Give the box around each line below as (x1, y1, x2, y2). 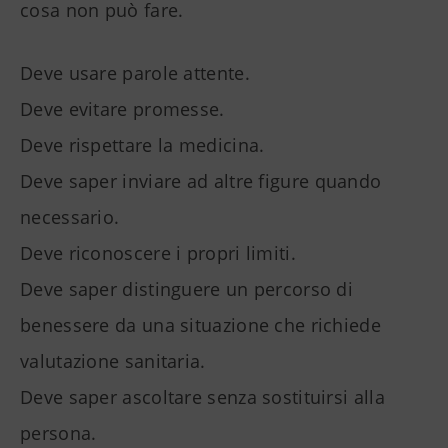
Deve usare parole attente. (20, 61, 250, 86)
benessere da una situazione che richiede (20, 313, 381, 338)
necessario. (20, 205, 120, 230)
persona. (20, 421, 97, 446)
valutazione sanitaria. (20, 349, 206, 374)
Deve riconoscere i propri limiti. (20, 241, 296, 266)
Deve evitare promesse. (20, 97, 225, 122)
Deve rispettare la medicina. (20, 133, 265, 158)
